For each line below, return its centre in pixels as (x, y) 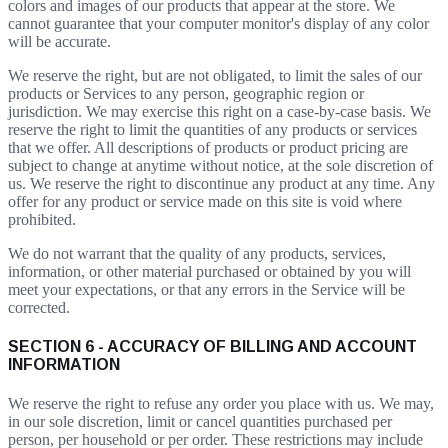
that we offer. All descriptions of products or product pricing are (208, 147)
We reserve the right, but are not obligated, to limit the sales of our (215, 75)
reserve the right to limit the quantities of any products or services (212, 129)
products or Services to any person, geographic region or (186, 93)
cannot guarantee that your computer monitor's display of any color (218, 23)
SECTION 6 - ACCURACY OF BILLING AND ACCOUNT (212, 346)
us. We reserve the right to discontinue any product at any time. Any (221, 183)
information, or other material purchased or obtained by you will (209, 271)
